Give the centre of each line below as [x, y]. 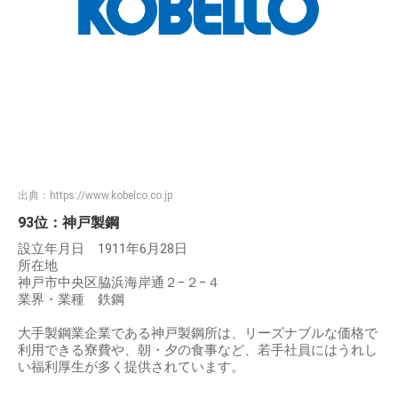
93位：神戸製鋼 [68, 223]
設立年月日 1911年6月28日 [103, 249]
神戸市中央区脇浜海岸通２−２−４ [119, 283]
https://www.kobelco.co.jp [111, 196]
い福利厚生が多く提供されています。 [131, 367]
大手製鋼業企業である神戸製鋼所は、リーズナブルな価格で [198, 334]
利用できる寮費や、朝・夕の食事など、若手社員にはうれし [198, 350]
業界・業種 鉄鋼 [78, 300]
